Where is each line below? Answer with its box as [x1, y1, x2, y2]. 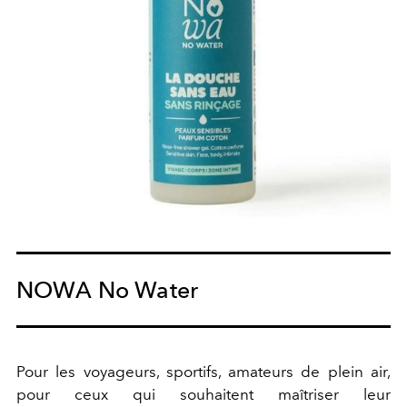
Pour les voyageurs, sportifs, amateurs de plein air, [16, 362, 391, 382]
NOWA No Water [16, 276, 199, 304]
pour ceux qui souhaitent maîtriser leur [16, 385, 391, 404]
